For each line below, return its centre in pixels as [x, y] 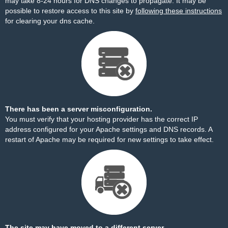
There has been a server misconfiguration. [79, 109]
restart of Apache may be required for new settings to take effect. [109, 139]
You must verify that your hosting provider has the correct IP [102, 119]
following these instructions [179, 11]
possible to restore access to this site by [70, 11]
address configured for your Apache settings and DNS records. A [109, 129]
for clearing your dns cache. [50, 21]
